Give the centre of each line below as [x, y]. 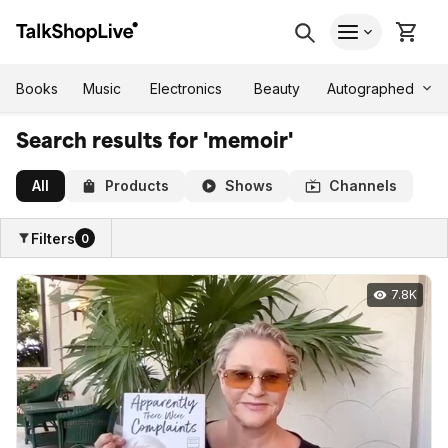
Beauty [277, 88]
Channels [363, 185]
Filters [53, 238]
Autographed [370, 88]
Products [137, 185]
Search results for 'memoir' [154, 141]
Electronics [186, 88]
